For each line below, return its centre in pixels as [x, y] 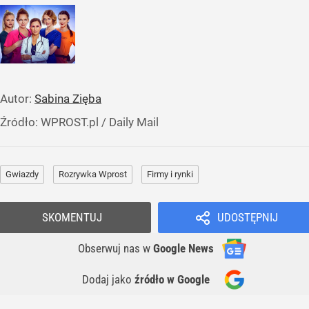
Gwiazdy [22, 175]
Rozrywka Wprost [93, 175]
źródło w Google [172, 280]
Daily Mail [134, 122]
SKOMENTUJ [72, 218]
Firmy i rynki [170, 175]
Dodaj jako [108, 280]
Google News [183, 249]
